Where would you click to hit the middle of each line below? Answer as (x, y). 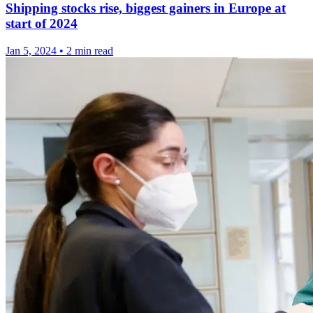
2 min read (90, 51)
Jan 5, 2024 (31, 51)
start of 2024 (42, 24)
